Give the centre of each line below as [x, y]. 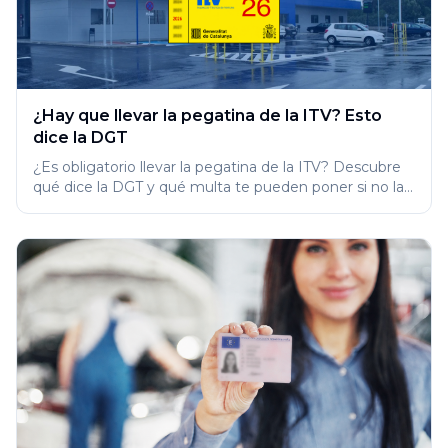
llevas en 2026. [83, 206]
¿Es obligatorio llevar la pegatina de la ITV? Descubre [217, 166]
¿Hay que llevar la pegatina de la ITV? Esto [207, 115]
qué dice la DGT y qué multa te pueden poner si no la [218, 186]
